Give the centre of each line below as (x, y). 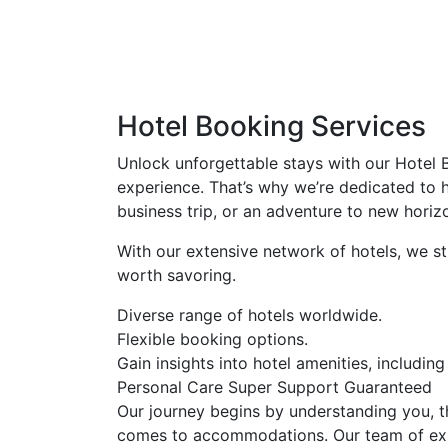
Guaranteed (388, 386)
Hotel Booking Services (271, 125)
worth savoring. (176, 274)
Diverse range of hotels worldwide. (249, 314)
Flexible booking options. (212, 338)
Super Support (286, 386)
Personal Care (172, 386)
